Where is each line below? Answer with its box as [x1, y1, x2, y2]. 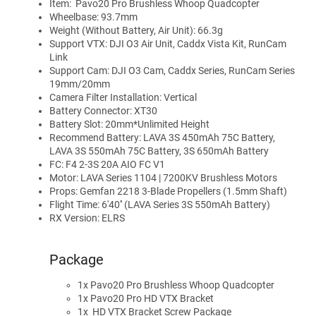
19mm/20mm [49, 78, 110, 90]
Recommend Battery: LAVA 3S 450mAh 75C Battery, [49, 131, 275, 143]
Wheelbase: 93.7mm [49, 11, 138, 23]
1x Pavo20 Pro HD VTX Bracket [78, 293, 214, 305]
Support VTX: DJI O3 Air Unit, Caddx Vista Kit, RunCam [49, 37, 286, 49]
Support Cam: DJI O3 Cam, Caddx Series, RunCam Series [49, 64, 295, 76]
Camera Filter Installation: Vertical [49, 91, 197, 103]
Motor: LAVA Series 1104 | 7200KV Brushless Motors [49, 171, 277, 183]
